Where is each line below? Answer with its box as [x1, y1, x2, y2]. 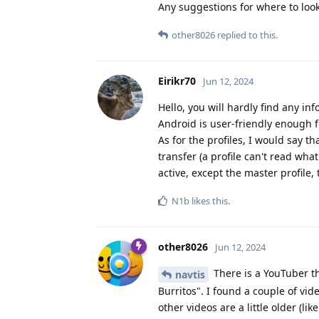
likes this [189, 194, 228, 207]
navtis [175, 267, 205, 281]
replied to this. [215, 28, 278, 41]
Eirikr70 [158, 73, 196, 88]
